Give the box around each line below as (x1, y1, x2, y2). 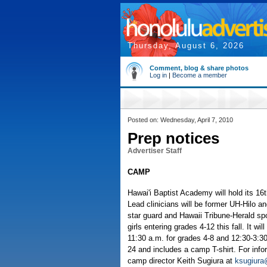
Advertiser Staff (128, 147, 182, 155)
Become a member (172, 72, 227, 79)
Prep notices (128, 129, 219, 147)
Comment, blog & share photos (150, 64, 249, 72)
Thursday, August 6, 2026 (128, 41, 244, 50)
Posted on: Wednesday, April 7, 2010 (128, 116, 233, 123)
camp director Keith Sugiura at (128, 256, 235, 265)
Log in (150, 72, 167, 79)
